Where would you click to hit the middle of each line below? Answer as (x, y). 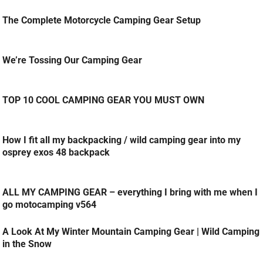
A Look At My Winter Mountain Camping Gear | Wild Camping (131, 232)
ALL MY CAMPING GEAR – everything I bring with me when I (130, 193)
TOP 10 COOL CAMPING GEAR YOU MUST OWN (104, 100)
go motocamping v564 (50, 205)
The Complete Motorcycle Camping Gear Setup (102, 21)
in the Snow (27, 244)
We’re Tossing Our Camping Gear (73, 60)
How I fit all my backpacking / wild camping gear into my (122, 140)
